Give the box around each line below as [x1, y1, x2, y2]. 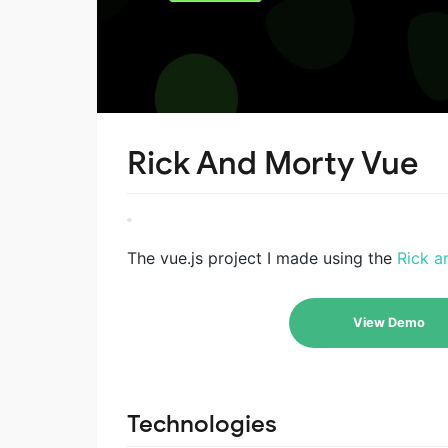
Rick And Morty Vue [127, 143, 418, 184]
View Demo [353, 315, 425, 331]
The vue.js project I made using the [127, 248, 397, 269]
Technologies [127, 409, 277, 440]
